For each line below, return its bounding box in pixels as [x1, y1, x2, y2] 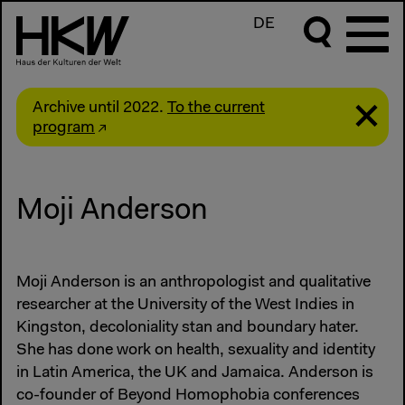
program [33, 119, 95, 137]
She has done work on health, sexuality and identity [16, 343, 375, 360]
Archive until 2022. [33, 99, 167, 117]
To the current [167, 99, 265, 117]
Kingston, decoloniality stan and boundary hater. [16, 320, 359, 337]
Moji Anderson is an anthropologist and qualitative [16, 275, 371, 292]
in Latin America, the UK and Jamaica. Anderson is [16, 365, 373, 382]
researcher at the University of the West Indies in [16, 297, 354, 315]
